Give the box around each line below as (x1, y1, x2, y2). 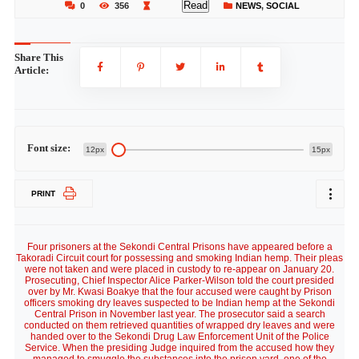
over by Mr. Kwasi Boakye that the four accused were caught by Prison (27, 286, 332, 297)
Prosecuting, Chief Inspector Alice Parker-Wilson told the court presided (25, 275, 334, 286)
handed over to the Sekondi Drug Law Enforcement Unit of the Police (30, 331, 329, 342)
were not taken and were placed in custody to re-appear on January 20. (25, 264, 334, 275)
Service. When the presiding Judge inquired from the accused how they (25, 342, 334, 353)
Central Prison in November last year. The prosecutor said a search (34, 309, 325, 320)
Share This (14, 51, 63, 63)
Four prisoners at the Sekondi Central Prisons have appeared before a (26, 241, 333, 252)
